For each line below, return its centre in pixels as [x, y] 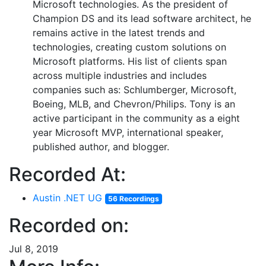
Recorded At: [67, 174]
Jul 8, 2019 [34, 249]
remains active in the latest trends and [119, 33]
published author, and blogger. [101, 147]
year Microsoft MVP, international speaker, [128, 132]
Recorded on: [69, 225]
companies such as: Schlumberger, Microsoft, [134, 90]
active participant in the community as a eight [136, 118]
